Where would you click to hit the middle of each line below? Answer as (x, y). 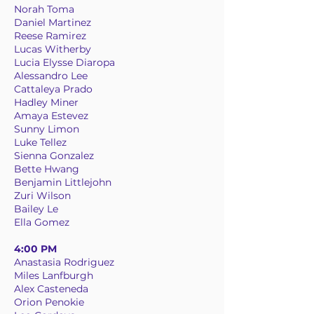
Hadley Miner (46, 102)
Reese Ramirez (50, 36)
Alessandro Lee (51, 76)
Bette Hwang (47, 169)
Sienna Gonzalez (54, 156)
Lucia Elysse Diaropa (64, 62)
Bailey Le (36, 209)
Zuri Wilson (42, 196)
